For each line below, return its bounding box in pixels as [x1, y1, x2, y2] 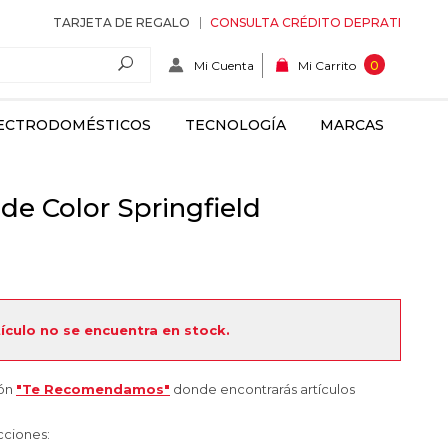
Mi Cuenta [194, 57, 254, 73]
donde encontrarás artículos [170, 381, 355, 397]
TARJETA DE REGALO [53, 15, 190, 30]
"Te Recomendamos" [16, 381, 170, 397]
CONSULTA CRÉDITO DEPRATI [210, 15, 401, 30]
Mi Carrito [298, 58, 356, 74]
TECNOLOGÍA [185, 116, 286, 134]
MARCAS [320, 116, 384, 134]
